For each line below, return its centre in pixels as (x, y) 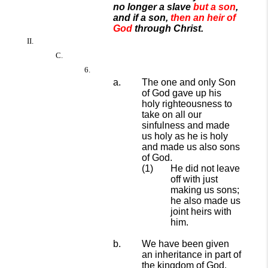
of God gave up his (182, 93)
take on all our (172, 115)
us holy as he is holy (185, 136)
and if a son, (141, 18)
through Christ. (169, 28)
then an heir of (203, 18)
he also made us (205, 201)
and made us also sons (191, 147)
